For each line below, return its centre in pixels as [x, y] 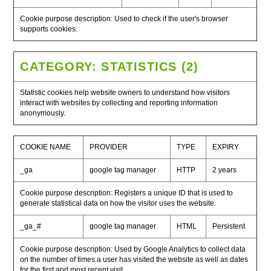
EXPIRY [226, 147]
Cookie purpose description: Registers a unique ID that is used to [127, 193]
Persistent [229, 226]
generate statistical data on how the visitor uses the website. [118, 203]
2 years [225, 170]
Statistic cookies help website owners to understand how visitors [125, 93]
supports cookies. [49, 29]
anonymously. [43, 113]
